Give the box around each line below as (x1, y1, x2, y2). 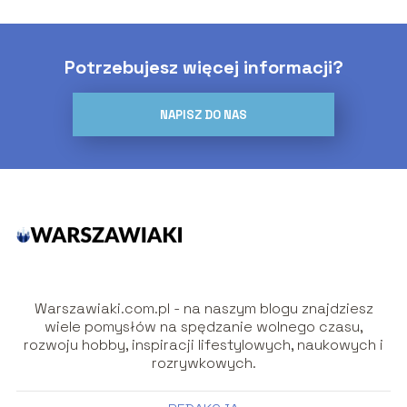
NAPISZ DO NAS (160, 106, 247, 123)
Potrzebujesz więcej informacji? (64, 55, 343, 80)
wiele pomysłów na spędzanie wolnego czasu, (44, 316, 363, 336)
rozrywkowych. (151, 352, 256, 372)
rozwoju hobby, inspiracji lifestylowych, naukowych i (24, 334, 383, 354)
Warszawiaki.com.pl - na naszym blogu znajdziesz (34, 298, 373, 318)
